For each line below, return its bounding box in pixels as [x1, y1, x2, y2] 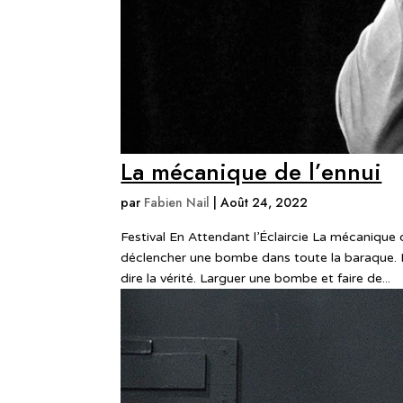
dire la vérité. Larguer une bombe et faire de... [121, 270, 391, 286]
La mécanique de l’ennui [121, 154, 382, 189]
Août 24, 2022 [220, 193, 309, 211]
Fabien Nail [144, 193, 210, 211]
